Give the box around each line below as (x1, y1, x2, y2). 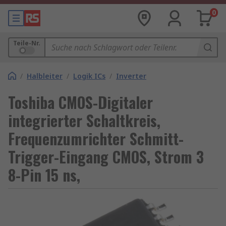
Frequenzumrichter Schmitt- (8, 127, 184, 150)
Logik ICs (73, 71, 105, 81)
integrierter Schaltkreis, (8, 109, 160, 132)
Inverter (116, 71, 146, 81)
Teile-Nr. (13, 39, 40, 47)
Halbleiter (27, 71, 63, 81)
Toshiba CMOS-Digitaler (8, 91, 153, 114)
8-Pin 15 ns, (8, 163, 80, 186)
